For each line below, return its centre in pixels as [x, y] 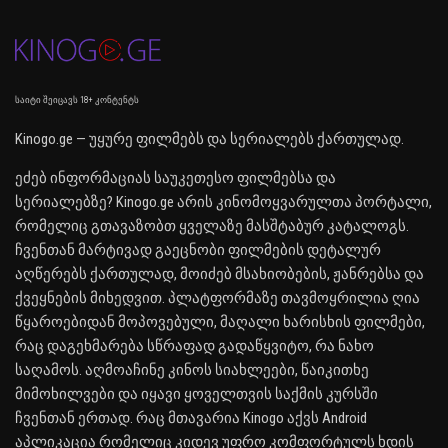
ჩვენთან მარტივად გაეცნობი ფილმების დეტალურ [198, 250]
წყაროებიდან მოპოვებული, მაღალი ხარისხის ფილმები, [220, 322]
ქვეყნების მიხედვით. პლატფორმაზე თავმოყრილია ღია [217, 298]
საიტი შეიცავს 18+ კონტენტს [77, 100]
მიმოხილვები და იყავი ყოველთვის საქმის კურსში [196, 394]
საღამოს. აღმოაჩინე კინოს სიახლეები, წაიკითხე [192, 370]
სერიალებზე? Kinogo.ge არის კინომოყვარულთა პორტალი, [223, 202]
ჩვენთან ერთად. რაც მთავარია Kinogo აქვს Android [191, 418]
